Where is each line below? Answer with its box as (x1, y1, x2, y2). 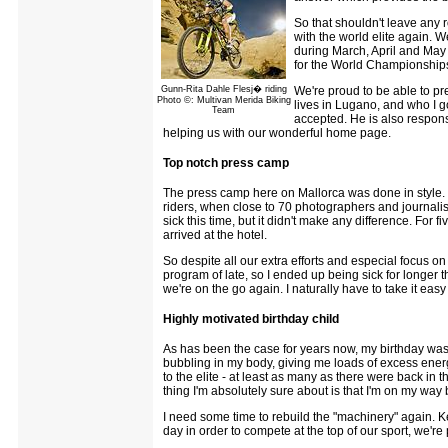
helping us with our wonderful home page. (163, 125, 391, 140)
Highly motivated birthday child (163, 311, 339, 326)
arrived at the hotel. (163, 227, 267, 242)
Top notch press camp (163, 155, 289, 170)
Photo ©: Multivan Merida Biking (156, 94, 291, 105)
